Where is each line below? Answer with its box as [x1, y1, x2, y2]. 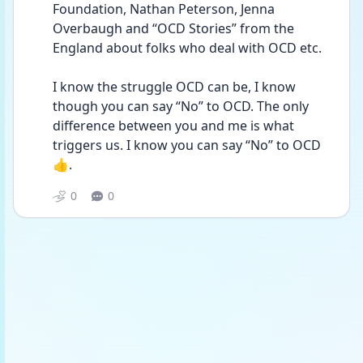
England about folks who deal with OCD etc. [53, 39, 322, 57]
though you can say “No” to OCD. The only [53, 97, 309, 115]
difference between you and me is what [53, 117, 294, 135]
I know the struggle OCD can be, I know [53, 78, 296, 96]
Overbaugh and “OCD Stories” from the [53, 19, 294, 37]
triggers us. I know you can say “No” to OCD [53, 136, 321, 154]
